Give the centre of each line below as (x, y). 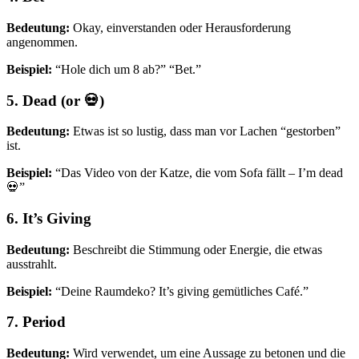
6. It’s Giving (49, 218)
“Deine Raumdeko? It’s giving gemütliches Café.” (180, 291)
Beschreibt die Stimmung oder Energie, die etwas (196, 249)
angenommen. (42, 42)
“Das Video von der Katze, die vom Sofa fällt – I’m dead (198, 173)
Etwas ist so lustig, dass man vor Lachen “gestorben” (205, 131)
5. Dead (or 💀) (55, 100)
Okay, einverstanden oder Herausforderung (180, 27)
